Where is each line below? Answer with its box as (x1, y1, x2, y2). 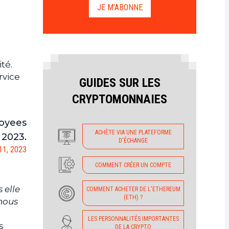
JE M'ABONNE (97, 3, 143, 12)
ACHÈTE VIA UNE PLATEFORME (95, 129, 172, 136)
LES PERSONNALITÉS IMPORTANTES (87, 215, 179, 222)
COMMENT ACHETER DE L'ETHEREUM (86, 186, 180, 193)
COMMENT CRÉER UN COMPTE (95, 161, 171, 169)
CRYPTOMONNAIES (72, 92, 167, 106)
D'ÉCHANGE (119, 137, 148, 144)
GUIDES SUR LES (79, 76, 161, 90)
